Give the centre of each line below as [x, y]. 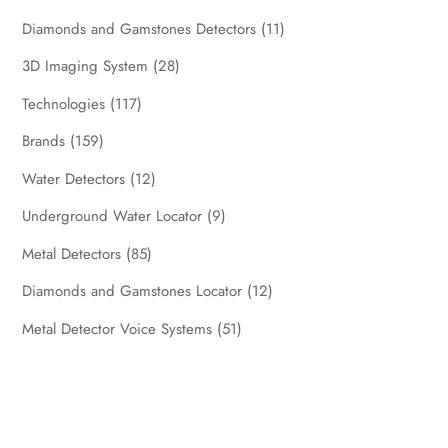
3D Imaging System [85, 66]
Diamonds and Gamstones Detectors [139, 28]
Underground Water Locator [112, 216]
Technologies [64, 103]
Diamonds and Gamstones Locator [132, 291]
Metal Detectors [72, 253]
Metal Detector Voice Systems [117, 328]
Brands [44, 141]
